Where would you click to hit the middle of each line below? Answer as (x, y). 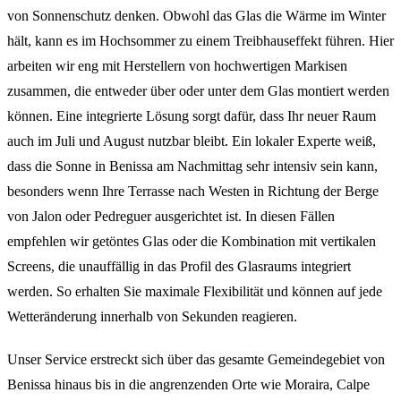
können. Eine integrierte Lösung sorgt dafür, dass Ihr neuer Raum (192, 115)
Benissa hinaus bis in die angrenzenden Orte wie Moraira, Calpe (188, 384)
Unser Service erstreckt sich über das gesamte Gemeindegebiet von (196, 359)
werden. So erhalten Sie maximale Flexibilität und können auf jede (195, 291)
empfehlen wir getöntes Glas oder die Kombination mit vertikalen (192, 241)
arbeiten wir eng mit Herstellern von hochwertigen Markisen (177, 65)
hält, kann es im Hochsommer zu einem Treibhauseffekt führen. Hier (200, 40)
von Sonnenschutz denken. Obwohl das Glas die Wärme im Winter (196, 15)
